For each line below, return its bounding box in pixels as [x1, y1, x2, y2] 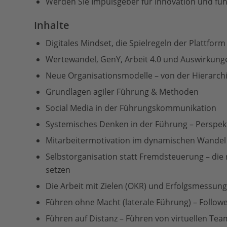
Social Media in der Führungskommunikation [46, 102, 216, 113]
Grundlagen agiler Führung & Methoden [46, 86, 199, 97]
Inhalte [34, 18, 69, 32]
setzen [46, 164, 70, 175]
